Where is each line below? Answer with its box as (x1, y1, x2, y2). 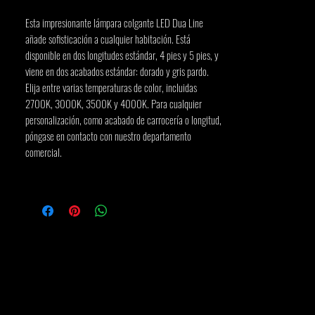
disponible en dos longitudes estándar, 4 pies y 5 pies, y (25, 47, 219, 63)
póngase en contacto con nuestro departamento (25, 128, 191, 143)
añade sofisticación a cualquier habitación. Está (25, 31, 191, 46)
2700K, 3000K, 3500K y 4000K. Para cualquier (25, 96, 202, 111)
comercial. (25, 144, 62, 160)
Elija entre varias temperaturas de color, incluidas (25, 79, 197, 95)
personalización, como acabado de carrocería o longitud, (25, 112, 221, 127)
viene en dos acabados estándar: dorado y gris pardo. (25, 63, 209, 79)
